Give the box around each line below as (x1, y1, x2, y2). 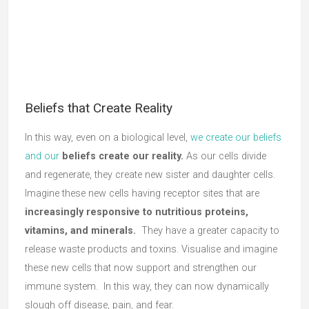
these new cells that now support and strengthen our (25, 262, 257, 274)
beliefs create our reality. (62, 150, 183, 162)
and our (25, 150, 62, 162)
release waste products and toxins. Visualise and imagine (25, 243, 277, 255)
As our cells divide (183, 150, 266, 162)
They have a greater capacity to (136, 225, 279, 237)
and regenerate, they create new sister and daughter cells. (25, 169, 278, 181)
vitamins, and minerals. (25, 225, 136, 237)
